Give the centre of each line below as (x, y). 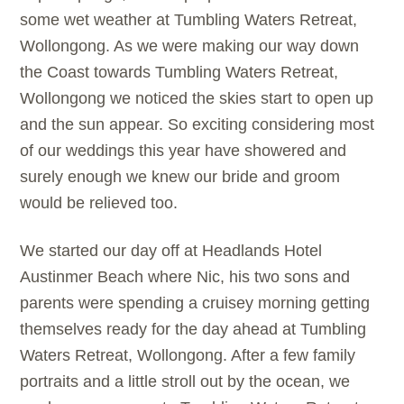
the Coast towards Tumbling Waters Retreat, (179, 73)
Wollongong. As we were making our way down (190, 46)
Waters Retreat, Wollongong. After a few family (188, 356)
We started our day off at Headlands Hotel (171, 251)
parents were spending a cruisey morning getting (195, 303)
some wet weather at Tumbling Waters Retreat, (189, 20)
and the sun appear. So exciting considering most (197, 125)
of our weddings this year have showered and (184, 151)
